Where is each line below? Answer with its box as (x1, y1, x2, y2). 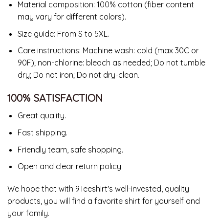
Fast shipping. (17, 128, 67, 137)
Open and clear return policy (17, 161, 121, 172)
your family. (7, 208, 49, 218)
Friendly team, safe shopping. (17, 144, 123, 154)
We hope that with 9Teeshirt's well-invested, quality (7, 183, 189, 194)
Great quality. (17, 110, 66, 121)
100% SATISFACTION (7, 91, 103, 104)
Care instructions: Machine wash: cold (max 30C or (17, 45, 199, 56)
